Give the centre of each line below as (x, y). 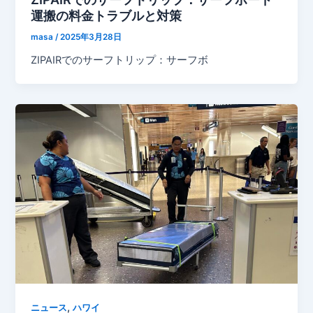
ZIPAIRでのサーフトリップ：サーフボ (120, 60)
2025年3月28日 (91, 37)
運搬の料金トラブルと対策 (107, 16)
